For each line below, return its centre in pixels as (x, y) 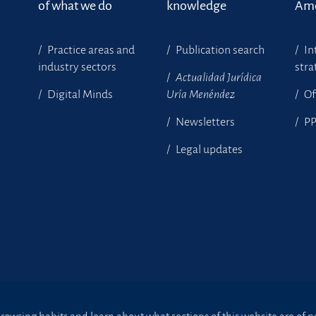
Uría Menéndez (200, 95)
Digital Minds (79, 95)
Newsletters (204, 122)
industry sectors (77, 67)
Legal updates (208, 150)
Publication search (219, 50)
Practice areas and (90, 50)
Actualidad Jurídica (218, 78)
